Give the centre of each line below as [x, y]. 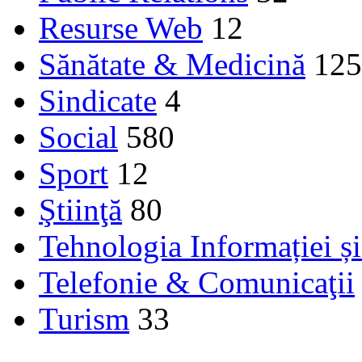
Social [78, 137]
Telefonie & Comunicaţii [197, 282]
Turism [84, 318]
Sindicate [98, 100]
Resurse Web [121, 27]
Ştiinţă [80, 209]
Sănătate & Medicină [172, 64]
